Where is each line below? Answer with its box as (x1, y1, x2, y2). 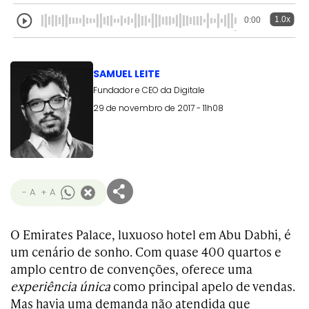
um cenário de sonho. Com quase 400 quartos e (10, 243, 281, 260)
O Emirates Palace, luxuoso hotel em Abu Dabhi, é (10, 226, 291, 243)
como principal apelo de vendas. (110, 277, 295, 295)
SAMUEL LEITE (93, 67, 160, 81)
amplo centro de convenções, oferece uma (10, 260, 252, 277)
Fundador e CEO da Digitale (93, 84, 205, 96)
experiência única (10, 277, 110, 295)
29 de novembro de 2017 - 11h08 (93, 102, 223, 114)
